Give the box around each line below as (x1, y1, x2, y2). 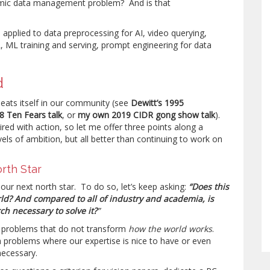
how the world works (128, 223, 213, 234)
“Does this (189, 181, 230, 192)
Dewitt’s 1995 (131, 97, 184, 108)
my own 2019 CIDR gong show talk (78, 109, 216, 121)
